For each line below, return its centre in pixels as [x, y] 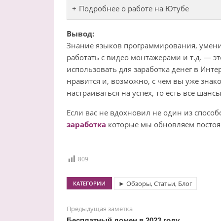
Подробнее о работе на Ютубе [134, 9]
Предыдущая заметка [99, 209]
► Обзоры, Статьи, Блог [155, 184]
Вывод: [80, 34]
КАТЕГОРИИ [89, 184]
